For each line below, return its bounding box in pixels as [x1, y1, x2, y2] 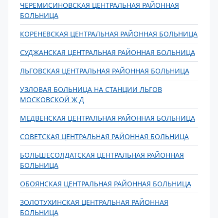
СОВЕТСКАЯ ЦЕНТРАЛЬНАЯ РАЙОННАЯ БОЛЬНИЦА [20, 132, 189, 141]
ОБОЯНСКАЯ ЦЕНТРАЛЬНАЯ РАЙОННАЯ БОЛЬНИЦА [20, 179, 191, 188]
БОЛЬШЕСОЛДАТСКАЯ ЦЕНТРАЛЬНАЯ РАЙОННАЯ [20, 150, 184, 160]
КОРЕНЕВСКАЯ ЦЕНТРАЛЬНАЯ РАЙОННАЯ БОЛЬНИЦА [20, 29, 198, 38]
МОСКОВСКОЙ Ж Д [20, 95, 84, 104]
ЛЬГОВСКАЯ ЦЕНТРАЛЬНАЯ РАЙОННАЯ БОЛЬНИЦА [20, 66, 189, 75]
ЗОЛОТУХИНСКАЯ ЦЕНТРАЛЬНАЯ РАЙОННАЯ [20, 198, 168, 207]
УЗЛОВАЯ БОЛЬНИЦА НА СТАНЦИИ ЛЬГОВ [20, 85, 162, 94]
